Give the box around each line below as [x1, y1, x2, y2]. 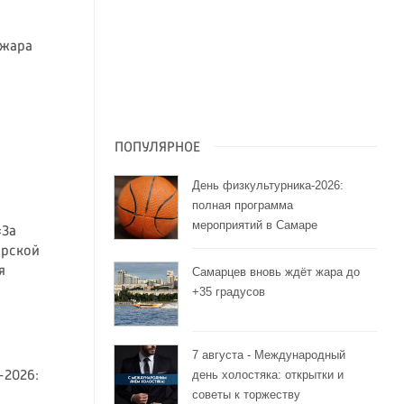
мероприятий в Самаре [191, 217, 317, 232]
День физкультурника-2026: [191, 178, 344, 192]
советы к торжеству [191, 387, 300, 401]
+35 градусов [191, 284, 265, 298]
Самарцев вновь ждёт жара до [191, 264, 360, 279]
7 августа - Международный [191, 347, 345, 362]
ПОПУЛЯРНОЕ [114, 140, 200, 155]
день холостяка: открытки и [191, 367, 344, 381]
